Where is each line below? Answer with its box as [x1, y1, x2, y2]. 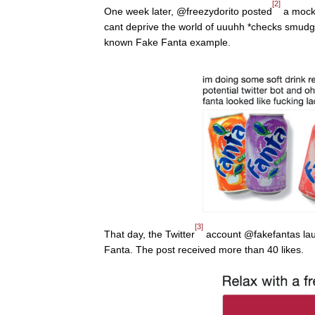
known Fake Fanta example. [104, 36, 231, 48]
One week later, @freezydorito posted [104, 5, 272, 17]
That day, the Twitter [104, 228, 195, 240]
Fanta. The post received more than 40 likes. [104, 243, 304, 255]
